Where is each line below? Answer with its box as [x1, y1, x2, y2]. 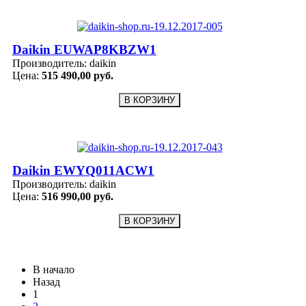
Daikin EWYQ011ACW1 [12, 163, 154, 178]
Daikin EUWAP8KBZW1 [12, 42, 156, 57]
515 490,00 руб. [42, 70, 113, 82]
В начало [33, 264, 74, 276]
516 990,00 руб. [42, 191, 113, 203]
